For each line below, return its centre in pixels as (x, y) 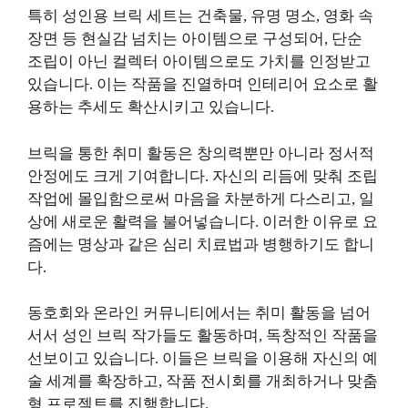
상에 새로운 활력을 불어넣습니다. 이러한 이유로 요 (203, 221)
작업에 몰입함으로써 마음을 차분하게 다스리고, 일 (201, 199)
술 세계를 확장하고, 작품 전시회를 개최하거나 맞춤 (203, 382)
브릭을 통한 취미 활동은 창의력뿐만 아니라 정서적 (201, 153)
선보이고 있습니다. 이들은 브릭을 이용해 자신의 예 (203, 359)
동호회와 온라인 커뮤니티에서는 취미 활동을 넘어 (199, 313)
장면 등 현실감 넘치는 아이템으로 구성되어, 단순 (195, 39)
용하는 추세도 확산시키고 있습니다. (151, 107)
